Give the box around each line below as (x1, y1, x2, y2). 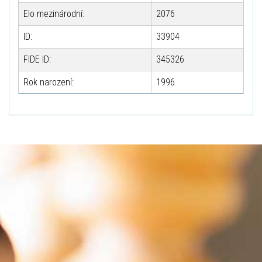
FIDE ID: (23, 54, 51, 65)
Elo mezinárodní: (23, 8, 84, 19)
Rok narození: (23, 77, 74, 88)
